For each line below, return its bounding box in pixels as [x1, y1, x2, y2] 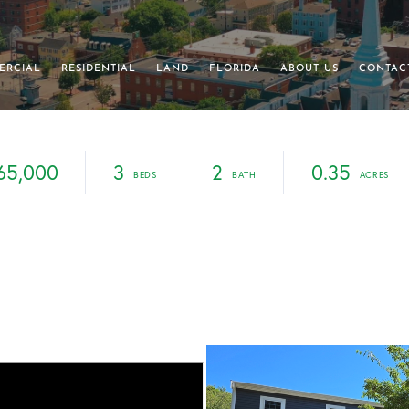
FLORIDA [208, 63, 260, 74]
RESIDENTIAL [60, 63, 136, 74]
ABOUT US [279, 63, 339, 74]
